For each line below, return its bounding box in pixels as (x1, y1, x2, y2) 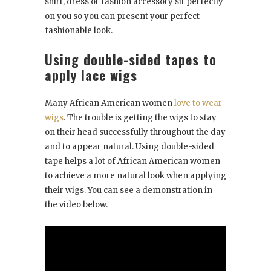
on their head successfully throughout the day (45, 127, 226, 138)
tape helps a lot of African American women (45, 156, 220, 167)
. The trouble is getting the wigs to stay (64, 113, 217, 123)
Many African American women (45, 98, 174, 109)
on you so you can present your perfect (45, 11, 200, 22)
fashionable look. (45, 25, 113, 36)
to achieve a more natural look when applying (45, 171, 226, 181)
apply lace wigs (45, 65, 137, 85)
